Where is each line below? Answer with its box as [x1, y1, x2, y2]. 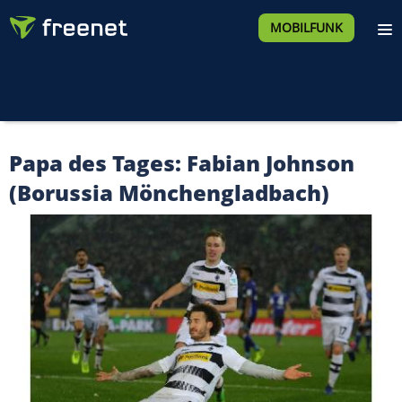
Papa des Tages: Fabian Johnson [9, 148, 354, 178]
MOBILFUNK [269, 19, 343, 36]
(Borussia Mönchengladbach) [9, 178, 329, 207]
